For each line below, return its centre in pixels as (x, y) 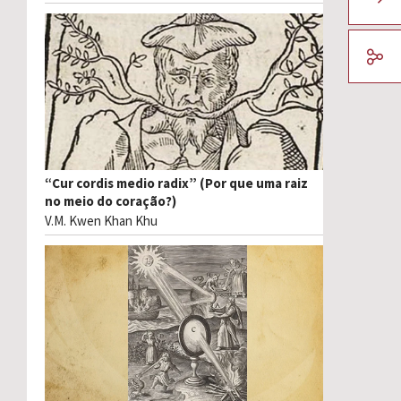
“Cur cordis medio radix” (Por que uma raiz (176, 183)
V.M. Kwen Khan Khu (101, 221)
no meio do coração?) (111, 201)
